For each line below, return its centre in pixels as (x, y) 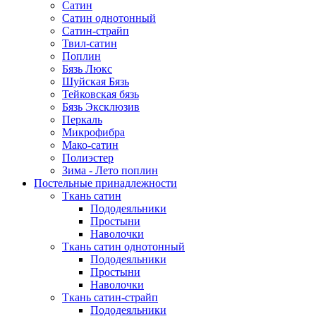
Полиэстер (88, 158)
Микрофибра (93, 132)
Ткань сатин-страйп (110, 297)
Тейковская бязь (101, 94)
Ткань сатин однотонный (123, 247)
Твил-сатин (90, 43)
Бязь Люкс (87, 69)
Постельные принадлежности (105, 183)
